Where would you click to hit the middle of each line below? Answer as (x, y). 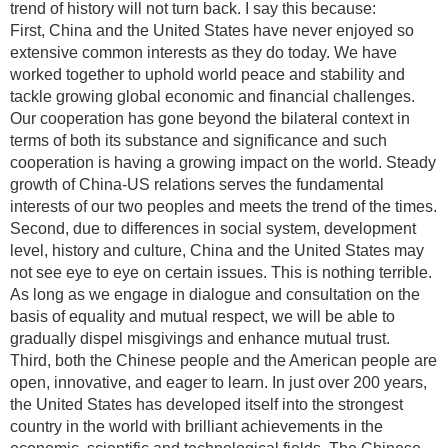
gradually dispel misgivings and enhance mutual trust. (200, 338)
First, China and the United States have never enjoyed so (212, 30)
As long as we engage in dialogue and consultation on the (215, 294)
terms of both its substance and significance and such (198, 140)
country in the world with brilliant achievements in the (196, 426)
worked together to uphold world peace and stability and (207, 74)
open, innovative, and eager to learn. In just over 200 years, (218, 382)
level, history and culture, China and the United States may (217, 250)
